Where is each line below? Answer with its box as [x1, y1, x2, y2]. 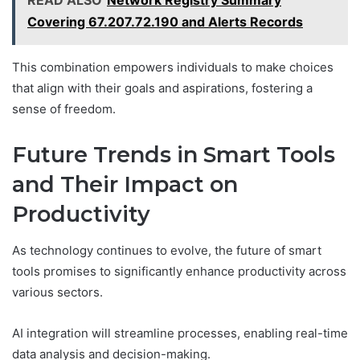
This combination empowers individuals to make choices [12, 59, 333, 76]
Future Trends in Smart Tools [12, 141, 335, 169]
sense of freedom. [12, 101, 116, 117]
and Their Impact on [12, 171, 238, 198]
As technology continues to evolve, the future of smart [12, 242, 321, 258]
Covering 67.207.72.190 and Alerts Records [27, 14, 303, 31]
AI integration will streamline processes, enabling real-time [12, 325, 348, 341]
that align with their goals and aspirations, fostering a [12, 80, 313, 96]
